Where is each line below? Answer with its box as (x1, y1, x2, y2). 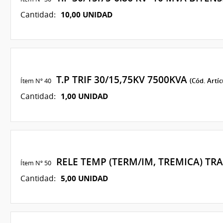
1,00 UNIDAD (60, 91, 108, 102)
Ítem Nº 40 (20, 76, 51, 86)
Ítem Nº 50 (20, 158, 51, 167)
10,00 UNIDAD (60, 8, 112, 20)
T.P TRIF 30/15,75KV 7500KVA (51, 73, 190, 87)
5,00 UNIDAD (60, 172, 108, 184)
